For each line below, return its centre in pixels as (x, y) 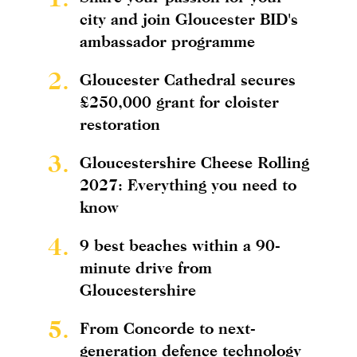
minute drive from (146, 267)
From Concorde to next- (168, 328)
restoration (120, 124)
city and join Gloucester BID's (189, 18)
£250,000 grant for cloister (179, 101)
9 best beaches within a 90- (180, 245)
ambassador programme (167, 41)
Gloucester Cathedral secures (188, 79)
